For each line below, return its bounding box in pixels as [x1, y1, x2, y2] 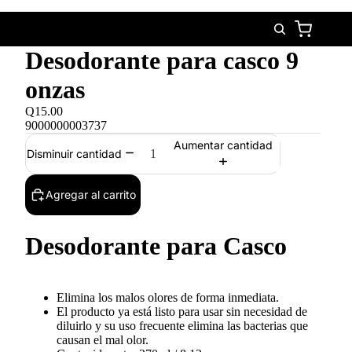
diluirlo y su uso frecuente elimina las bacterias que [57, 318, 308, 332]
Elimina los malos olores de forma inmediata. [57, 290, 279, 304]
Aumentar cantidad [174, 137, 273, 152]
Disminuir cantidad [27, 147, 123, 161]
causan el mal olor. [57, 332, 148, 346]
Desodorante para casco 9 [25, 46, 299, 75]
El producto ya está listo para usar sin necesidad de [57, 304, 307, 318]
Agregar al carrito [46, 188, 136, 201]
